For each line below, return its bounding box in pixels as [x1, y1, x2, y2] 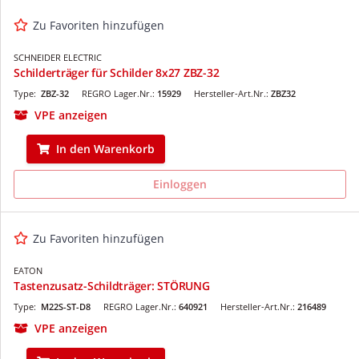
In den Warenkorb [56, 140, 155, 156]
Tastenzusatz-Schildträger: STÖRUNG [14, 277, 210, 293]
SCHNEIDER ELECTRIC [14, 50, 102, 63]
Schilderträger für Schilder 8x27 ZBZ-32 [14, 64, 220, 80]
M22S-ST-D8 [41, 300, 91, 313]
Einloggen [153, 175, 207, 192]
